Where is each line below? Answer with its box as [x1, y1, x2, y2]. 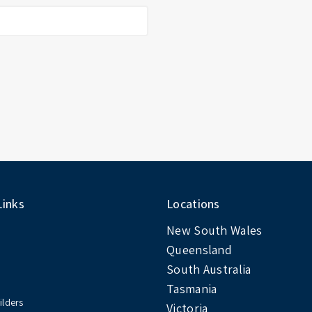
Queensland [166, 242, 232, 258]
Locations [166, 196, 220, 212]
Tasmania [166, 281, 217, 297]
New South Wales [166, 222, 263, 239]
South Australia [166, 261, 251, 278]
